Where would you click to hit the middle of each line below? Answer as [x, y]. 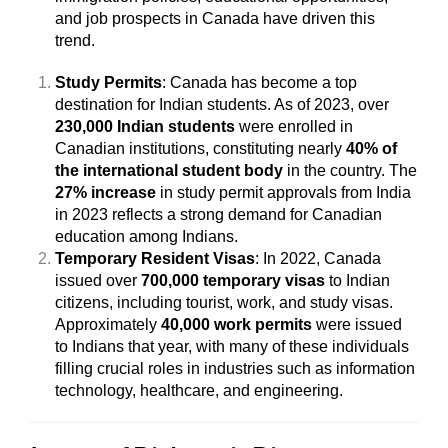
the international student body [169, 170]
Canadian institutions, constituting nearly [200, 148]
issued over [98, 280]
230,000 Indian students [145, 126]
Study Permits [108, 82]
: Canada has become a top [259, 82]
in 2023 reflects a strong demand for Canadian [218, 214]
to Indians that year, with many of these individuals [232, 346]
